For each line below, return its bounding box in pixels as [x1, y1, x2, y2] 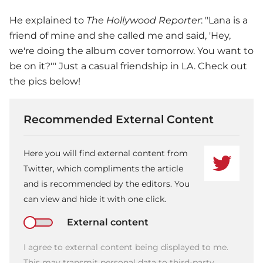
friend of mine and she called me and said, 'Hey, [9, 29, 231, 41]
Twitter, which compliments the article [23, 163, 183, 174]
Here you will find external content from [23, 147, 188, 159]
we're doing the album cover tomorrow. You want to [9, 45, 254, 56]
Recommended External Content [23, 112, 214, 126]
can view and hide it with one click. [23, 193, 166, 204]
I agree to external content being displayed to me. [23, 242, 228, 253]
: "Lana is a [201, 14, 248, 26]
